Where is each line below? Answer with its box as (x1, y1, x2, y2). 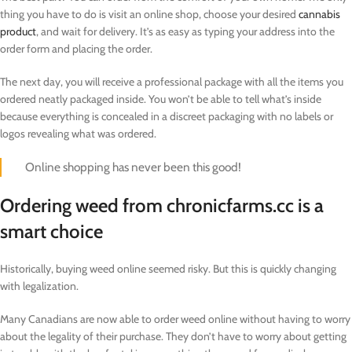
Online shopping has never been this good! (25, 159, 241, 174)
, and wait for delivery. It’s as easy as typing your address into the (36, 24, 335, 38)
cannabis (299, 6, 340, 21)
